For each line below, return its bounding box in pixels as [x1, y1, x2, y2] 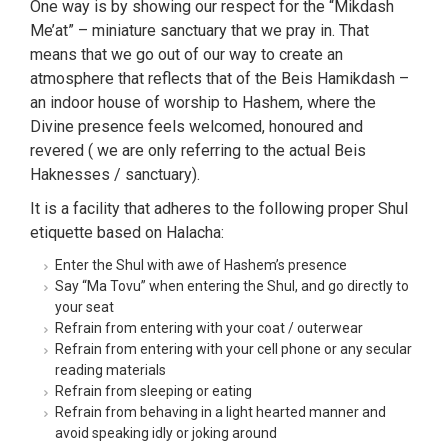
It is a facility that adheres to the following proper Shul [30, 199, 408, 218]
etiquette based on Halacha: [30, 223, 224, 242]
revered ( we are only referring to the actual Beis [30, 141, 366, 160]
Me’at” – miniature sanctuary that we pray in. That [30, 21, 369, 40]
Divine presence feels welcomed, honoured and [30, 117, 363, 136]
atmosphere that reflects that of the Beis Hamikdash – [30, 69, 409, 88]
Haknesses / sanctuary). [30, 165, 200, 184]
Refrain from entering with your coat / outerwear [55, 320, 363, 336]
